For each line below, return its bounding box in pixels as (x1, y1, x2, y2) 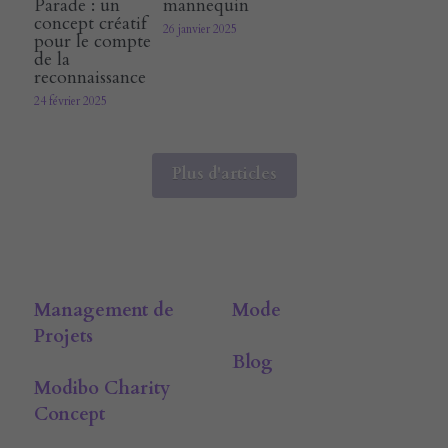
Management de (34, 297, 174, 323)
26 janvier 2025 (163, 20, 238, 37)
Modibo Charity (34, 375, 170, 401)
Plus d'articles (171, 162, 277, 185)
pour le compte (34, 28, 151, 54)
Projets (34, 323, 93, 349)
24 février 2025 (34, 92, 107, 109)
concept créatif (34, 10, 147, 36)
